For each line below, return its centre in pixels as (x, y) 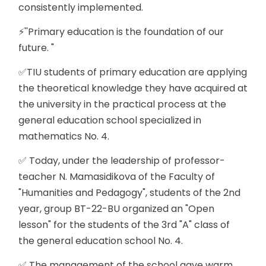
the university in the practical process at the (122, 104)
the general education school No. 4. (101, 240)
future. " (36, 47)
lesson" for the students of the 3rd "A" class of (124, 224)
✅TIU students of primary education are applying (133, 72)
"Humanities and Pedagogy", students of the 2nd (129, 192)
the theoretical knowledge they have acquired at (133, 88)
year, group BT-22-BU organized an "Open (116, 208)
